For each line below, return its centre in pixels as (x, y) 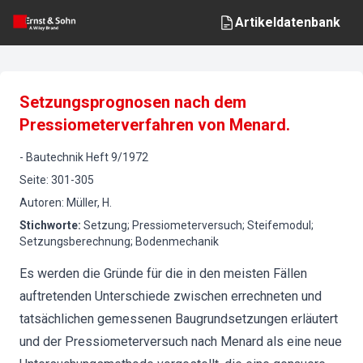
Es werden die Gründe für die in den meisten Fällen (163, 273)
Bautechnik (55, 157)
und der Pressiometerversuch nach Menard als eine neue (181, 342)
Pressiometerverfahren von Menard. (155, 125)
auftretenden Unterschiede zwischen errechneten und (171, 296)
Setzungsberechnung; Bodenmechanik (119, 241)
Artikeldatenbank (288, 22)
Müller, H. (89, 203)
